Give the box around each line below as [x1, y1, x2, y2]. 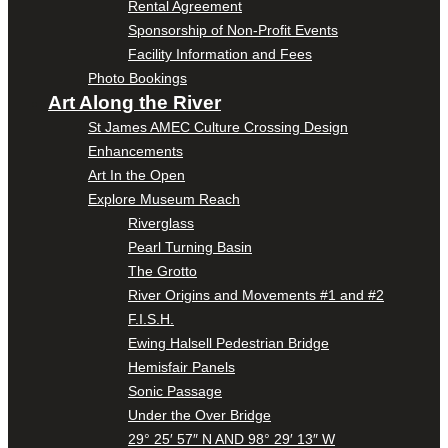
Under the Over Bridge [128, 406, 271, 423]
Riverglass [128, 214, 194, 231]
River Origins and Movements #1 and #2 [128, 286, 384, 303]
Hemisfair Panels [128, 358, 235, 375]
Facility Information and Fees [128, 45, 312, 62]
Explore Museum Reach [88, 190, 240, 207]
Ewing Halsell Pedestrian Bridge [128, 334, 329, 351]
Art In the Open [88, 166, 185, 183]
